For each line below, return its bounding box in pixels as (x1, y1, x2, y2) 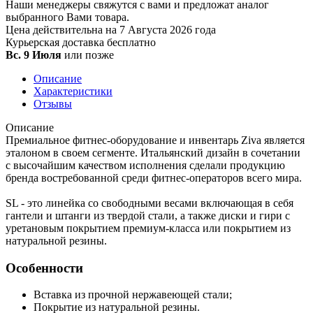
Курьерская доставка (6, 36, 107, 48)
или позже (64, 48, 114, 61)
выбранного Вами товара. (6, 10, 129, 23)
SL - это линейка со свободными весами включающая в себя (6, 196, 293, 209)
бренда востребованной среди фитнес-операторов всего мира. (6, 171, 302, 184)
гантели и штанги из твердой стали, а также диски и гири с (6, 209, 290, 221)
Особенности (6, 260, 83, 275)
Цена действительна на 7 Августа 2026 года (6, 23, 216, 36)
